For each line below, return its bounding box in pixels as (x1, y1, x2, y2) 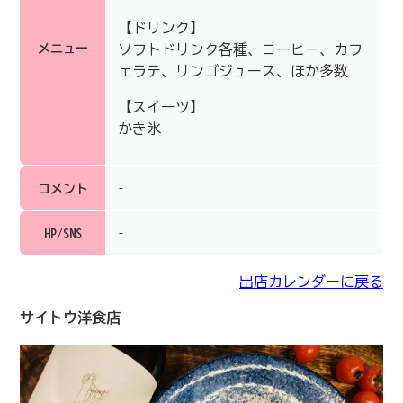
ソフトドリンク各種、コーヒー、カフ (118, 41, 363, 57)
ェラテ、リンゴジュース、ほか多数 (118, 63, 348, 78)
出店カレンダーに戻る (239, 273, 383, 289)
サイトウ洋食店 (20, 309, 121, 325)
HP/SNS (43, 227, 82, 240)
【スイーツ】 (118, 99, 204, 114)
